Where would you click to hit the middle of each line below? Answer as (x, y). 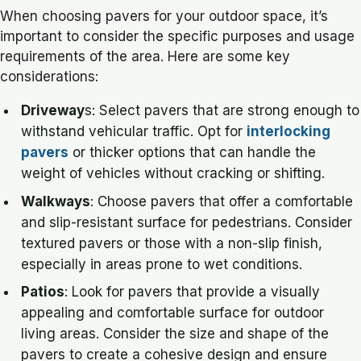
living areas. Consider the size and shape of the (175, 334)
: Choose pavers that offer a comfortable (222, 201)
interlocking (289, 131)
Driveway (53, 110)
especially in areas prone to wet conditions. (162, 264)
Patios (43, 292)
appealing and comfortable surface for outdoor (173, 313)
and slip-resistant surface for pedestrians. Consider (187, 222)
